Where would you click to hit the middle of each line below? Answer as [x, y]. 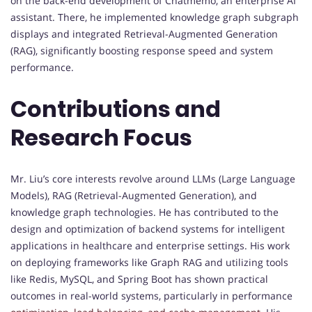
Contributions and [116, 109]
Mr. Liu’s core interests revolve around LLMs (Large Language [153, 178]
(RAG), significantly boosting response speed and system [142, 51]
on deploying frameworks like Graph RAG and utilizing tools [149, 262]
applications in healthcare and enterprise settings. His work [150, 245]
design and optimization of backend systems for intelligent [148, 228]
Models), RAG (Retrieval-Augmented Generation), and [134, 195]
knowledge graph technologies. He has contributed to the [145, 212]
